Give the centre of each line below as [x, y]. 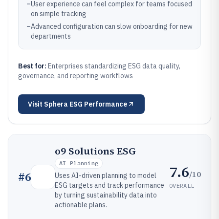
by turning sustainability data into [106, 195]
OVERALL [182, 185]
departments [51, 36]
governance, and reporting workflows [76, 76]
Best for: [33, 66]
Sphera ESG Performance [86, 104]
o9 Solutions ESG [95, 151]
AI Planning [79, 163]
